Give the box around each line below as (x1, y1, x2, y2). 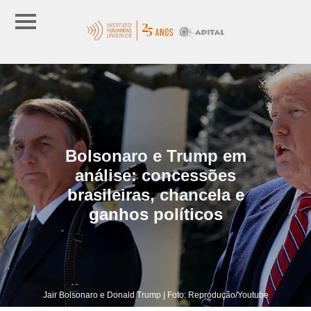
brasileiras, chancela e (67, 185, 244, 204)
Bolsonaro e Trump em (65, 146, 246, 165)
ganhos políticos (88, 204, 223, 224)
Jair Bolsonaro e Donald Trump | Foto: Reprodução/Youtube (42, 289, 269, 300)
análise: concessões (75, 165, 236, 185)
